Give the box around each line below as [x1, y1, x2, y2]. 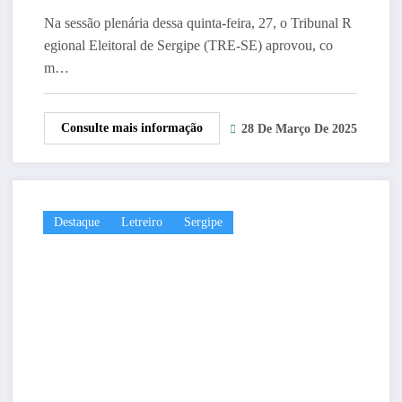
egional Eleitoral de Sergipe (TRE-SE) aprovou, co [43, 37, 333, 53]
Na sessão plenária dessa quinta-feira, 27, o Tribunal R [43, 14, 352, 31]
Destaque [53, 214, 100, 229]
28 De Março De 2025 [240, 122, 357, 136]
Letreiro [120, 214, 162, 229]
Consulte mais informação [60, 120, 203, 135]
